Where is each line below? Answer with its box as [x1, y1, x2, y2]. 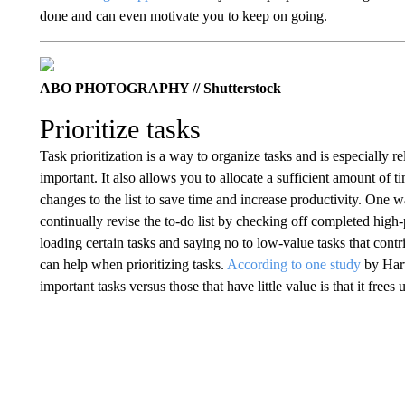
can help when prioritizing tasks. [39, 257, 227, 272]
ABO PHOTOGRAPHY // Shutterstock [39, 80, 281, 96]
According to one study [226, 257, 361, 272]
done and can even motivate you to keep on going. [39, 8, 327, 24]
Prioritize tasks [39, 114, 201, 144]
